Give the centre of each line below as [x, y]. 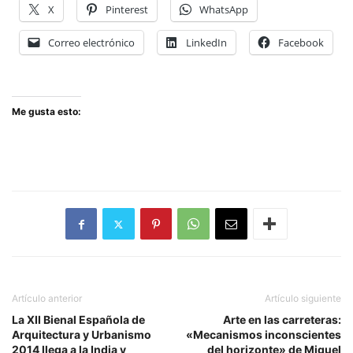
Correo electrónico [91, 43]
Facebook [301, 43]
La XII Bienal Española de [78, 320]
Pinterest [127, 9]
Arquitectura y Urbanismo [82, 334]
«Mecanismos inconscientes [264, 334]
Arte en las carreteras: [282, 320]
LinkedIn [206, 43]
